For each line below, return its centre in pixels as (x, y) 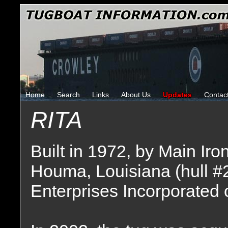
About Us (136, 95)
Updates (177, 95)
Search (68, 95)
